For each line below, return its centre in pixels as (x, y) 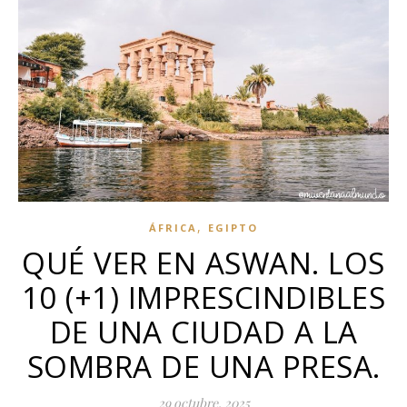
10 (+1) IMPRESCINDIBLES (203, 298)
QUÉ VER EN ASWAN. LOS (203, 263)
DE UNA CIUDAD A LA (203, 333)
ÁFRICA (173, 228)
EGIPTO (233, 228)
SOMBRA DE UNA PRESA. (203, 367)
